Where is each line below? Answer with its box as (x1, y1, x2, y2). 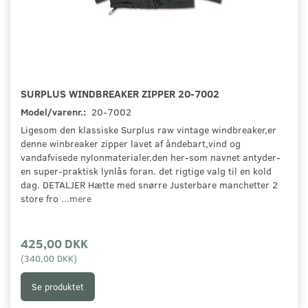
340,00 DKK (24, 252, 74, 265)
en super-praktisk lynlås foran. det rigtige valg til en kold (21, 164, 272, 178)
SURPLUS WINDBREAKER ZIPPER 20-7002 (21, 86, 219, 101)
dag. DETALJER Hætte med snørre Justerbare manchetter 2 (21, 178, 278, 192)
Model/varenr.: (21, 105, 88, 119)
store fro (21, 192, 61, 206)
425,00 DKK (21, 234, 88, 252)
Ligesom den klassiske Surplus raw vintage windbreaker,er (21, 123, 276, 137)
